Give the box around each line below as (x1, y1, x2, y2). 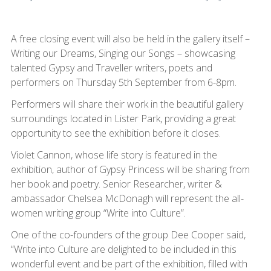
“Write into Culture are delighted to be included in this (10, 242, 237, 256)
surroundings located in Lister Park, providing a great (10, 111, 236, 125)
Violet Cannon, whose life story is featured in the (10, 148, 217, 162)
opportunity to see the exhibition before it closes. (10, 126, 223, 140)
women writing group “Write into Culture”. (10, 206, 186, 220)
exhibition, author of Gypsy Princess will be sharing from (10, 162, 250, 176)
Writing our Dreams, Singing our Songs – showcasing (10, 46, 235, 60)
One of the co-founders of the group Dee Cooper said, (10, 227, 246, 241)
